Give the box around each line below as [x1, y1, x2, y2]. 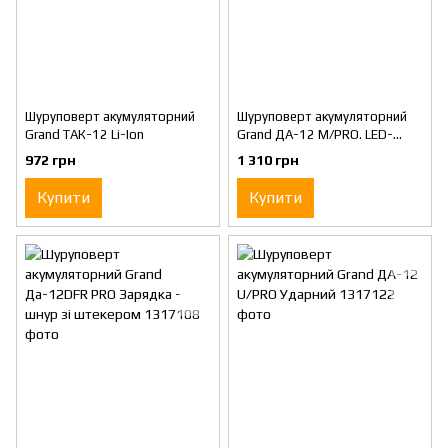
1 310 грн [237, 151, 299, 168]
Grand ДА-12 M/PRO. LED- [237, 127, 393, 143]
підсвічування [237, 145, 320, 161]
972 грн [25, 151, 76, 168]
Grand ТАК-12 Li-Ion [25, 127, 144, 143]
